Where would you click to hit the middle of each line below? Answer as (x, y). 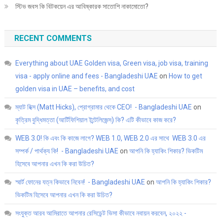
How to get (185, 76)
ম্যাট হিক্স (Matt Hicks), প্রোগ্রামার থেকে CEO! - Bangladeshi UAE (103, 107)
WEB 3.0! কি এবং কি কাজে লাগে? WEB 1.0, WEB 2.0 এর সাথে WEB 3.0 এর (110, 138)
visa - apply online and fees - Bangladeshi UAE (86, 76)
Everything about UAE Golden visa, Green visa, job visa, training (111, 63)
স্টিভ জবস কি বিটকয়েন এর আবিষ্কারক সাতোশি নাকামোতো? (82, 6)
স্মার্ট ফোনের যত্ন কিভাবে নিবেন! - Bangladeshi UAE (80, 182)
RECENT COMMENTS (53, 38)
